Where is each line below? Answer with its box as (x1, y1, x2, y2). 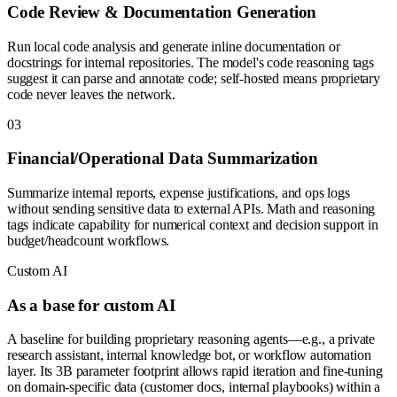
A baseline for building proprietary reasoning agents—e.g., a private (7, 331, 376, 347)
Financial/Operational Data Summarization (7, 149, 318, 168)
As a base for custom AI (7, 295, 175, 315)
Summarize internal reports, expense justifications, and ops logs (7, 184, 350, 200)
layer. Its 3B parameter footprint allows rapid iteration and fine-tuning (7, 363, 383, 379)
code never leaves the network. (7, 86, 175, 102)
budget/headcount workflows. (7, 232, 170, 248)
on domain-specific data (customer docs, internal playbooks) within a (7, 379, 381, 395)
